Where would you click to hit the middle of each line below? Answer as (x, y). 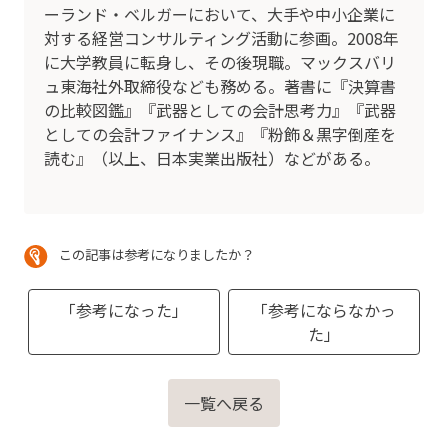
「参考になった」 (124, 309)
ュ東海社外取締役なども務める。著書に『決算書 (220, 85)
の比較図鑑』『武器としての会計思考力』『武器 (220, 109)
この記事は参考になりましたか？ (156, 254)
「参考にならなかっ (324, 309)
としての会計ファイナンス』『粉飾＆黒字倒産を (220, 133)
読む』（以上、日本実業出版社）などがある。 (212, 157)
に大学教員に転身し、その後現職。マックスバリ (220, 61)
